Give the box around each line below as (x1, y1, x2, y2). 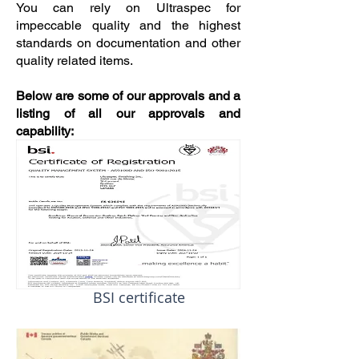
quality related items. (16, 53, 133, 68)
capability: (16, 123, 74, 139)
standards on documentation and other (16, 35, 240, 50)
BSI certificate (92, 288, 185, 307)
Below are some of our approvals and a (16, 88, 240, 103)
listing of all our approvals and (16, 106, 240, 121)
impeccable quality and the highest (16, 18, 240, 33)
